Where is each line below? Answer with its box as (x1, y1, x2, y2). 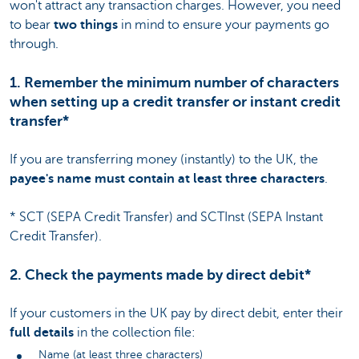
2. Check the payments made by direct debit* (10, 266, 311, 283)
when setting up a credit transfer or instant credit (10, 93, 341, 110)
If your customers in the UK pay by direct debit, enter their (10, 305, 343, 321)
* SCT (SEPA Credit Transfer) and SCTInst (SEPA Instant (10, 209, 323, 224)
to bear (10, 17, 54, 32)
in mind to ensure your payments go (118, 17, 329, 32)
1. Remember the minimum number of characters (10, 74, 339, 91)
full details (10, 325, 74, 340)
